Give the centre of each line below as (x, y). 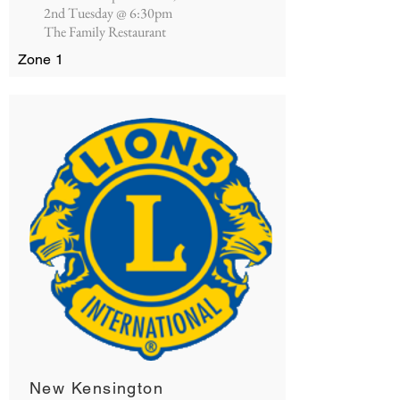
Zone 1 (41, 59)
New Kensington (97, 388)
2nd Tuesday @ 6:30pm (108, 13)
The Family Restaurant (105, 32)
